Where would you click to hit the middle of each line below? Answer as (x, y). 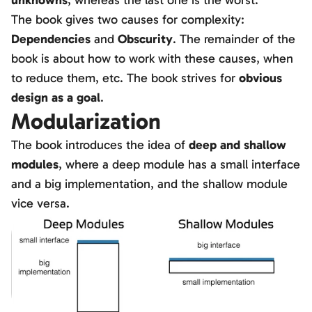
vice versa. (40, 203)
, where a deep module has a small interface (179, 164)
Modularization (86, 121)
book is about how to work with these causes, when (152, 58)
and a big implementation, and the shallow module (149, 184)
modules (35, 164)
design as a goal (56, 97)
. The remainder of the (234, 39)
